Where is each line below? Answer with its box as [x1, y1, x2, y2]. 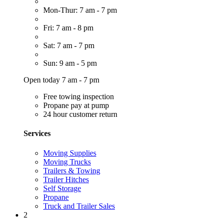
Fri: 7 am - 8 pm [43, 24, 93, 32]
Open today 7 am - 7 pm [24, 76, 99, 84]
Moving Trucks [43, 157, 91, 166]
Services [24, 129, 51, 138]
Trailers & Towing [43, 166, 100, 175]
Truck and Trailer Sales [43, 201, 115, 210]
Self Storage [43, 184, 81, 192]
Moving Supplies [43, 148, 96, 157]
